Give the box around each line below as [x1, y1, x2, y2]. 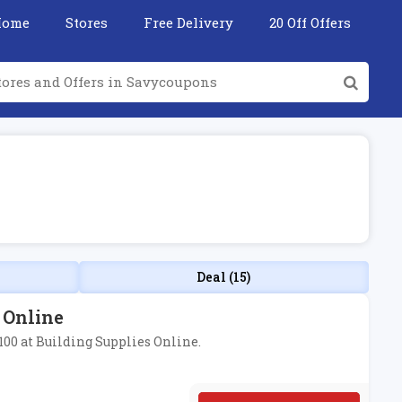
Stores [66, 13, 108, 31]
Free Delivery [144, 13, 233, 31]
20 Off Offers [269, 13, 351, 31]
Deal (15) [197, 268, 251, 285]
